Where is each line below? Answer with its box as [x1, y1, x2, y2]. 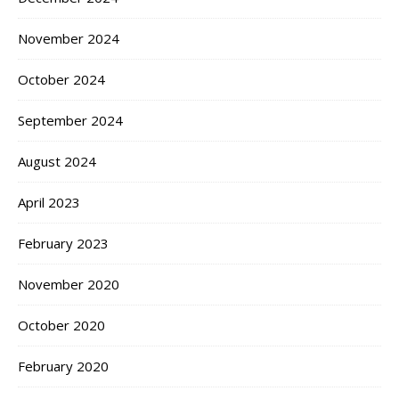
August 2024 [18, 152, 96, 171]
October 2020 [18, 316, 105, 335]
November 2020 [18, 275, 119, 294]
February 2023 [18, 234, 109, 253]
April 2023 [18, 193, 80, 212]
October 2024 [18, 70, 105, 89]
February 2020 [18, 357, 109, 376]
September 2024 [18, 111, 123, 130]
